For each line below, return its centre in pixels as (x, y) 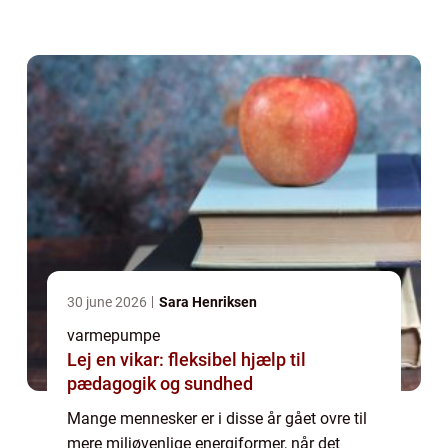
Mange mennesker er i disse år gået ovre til (217, 418)
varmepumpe (113, 335)
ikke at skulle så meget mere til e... (187, 12)
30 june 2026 (108, 301)
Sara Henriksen (208, 301)
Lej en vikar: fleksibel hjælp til (186, 359)
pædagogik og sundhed (160, 383)
